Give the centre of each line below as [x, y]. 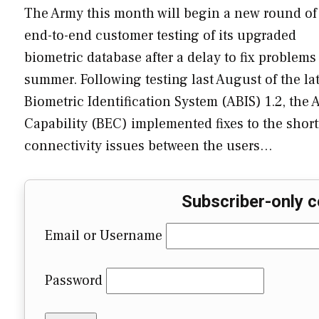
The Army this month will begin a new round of [171, 13]
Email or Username [104, 236]
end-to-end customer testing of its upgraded [160, 35]
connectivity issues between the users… [148, 146]
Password [74, 281]
